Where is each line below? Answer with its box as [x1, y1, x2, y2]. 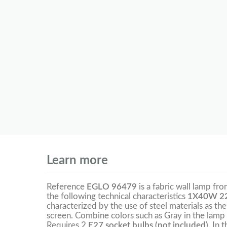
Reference [47, 182, 87, 192]
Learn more [47, 155, 108, 167]
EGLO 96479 [87, 182, 137, 192]
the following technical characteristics [47, 192, 187, 201]
